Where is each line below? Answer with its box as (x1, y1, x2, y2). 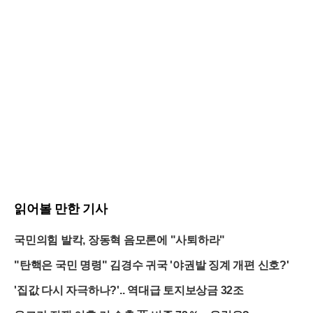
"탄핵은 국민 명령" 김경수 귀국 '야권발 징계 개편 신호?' (14, 259, 289, 271)
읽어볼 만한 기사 (14, 201, 108, 216)
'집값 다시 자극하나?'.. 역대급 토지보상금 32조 (14, 284, 244, 296)
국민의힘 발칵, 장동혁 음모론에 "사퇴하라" (14, 233, 225, 246)
